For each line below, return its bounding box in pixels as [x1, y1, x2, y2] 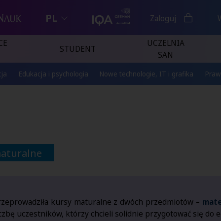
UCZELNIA [147, 37, 184, 49]
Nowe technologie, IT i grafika [99, 69, 194, 78]
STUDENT [59, 43, 96, 55]
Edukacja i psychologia [18, 69, 88, 78]
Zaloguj [150, 13, 177, 24]
